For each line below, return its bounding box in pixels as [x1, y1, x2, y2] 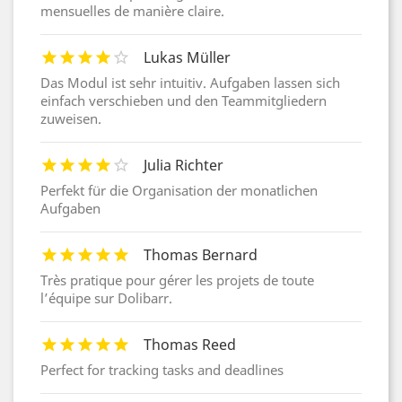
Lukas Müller [144, 47, 231, 67]
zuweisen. [40, 109, 101, 127]
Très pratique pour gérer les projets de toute [40, 270, 314, 289]
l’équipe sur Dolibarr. [40, 288, 172, 307]
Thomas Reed [144, 334, 236, 354]
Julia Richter [144, 154, 223, 175]
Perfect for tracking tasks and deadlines [40, 360, 284, 379]
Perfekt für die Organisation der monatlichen [40, 180, 318, 199]
